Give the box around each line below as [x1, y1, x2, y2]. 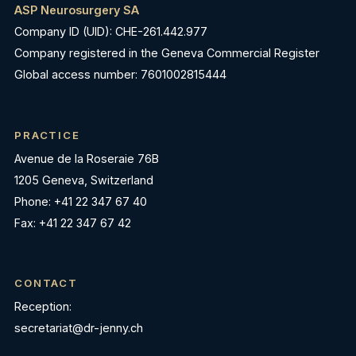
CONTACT [14, 277, 78, 290]
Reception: [14, 299, 72, 313]
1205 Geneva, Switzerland [14, 172, 153, 187]
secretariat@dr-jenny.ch [14, 320, 143, 335]
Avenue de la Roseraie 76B [14, 151, 159, 165]
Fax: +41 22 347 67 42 [14, 215, 131, 230]
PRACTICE [14, 128, 80, 141]
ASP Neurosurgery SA [14, 3, 139, 17]
